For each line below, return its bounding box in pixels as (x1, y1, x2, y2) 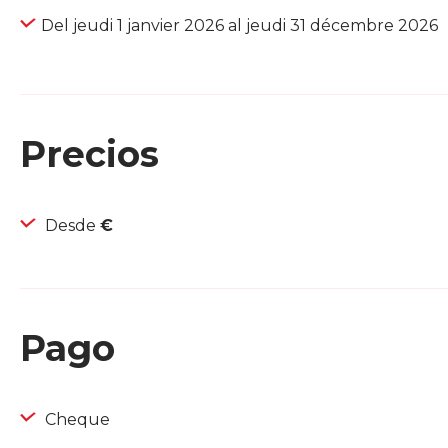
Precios (20, 132, 159, 177)
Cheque (41, 410, 110, 430)
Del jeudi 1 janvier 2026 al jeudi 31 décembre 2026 (41, 16, 438, 36)
